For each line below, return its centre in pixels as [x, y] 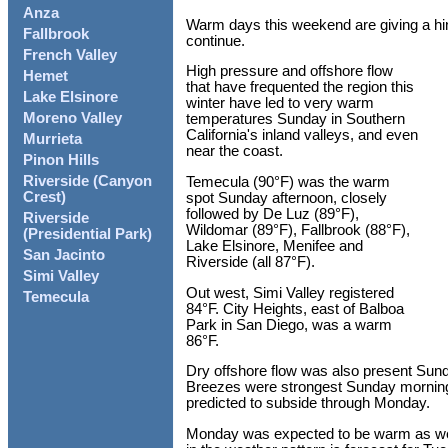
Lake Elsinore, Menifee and [274, 246]
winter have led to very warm [280, 103]
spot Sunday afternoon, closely [286, 198]
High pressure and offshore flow [289, 71]
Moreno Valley [72, 118]
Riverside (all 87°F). [250, 262]
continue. [215, 40]
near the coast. [234, 151]
